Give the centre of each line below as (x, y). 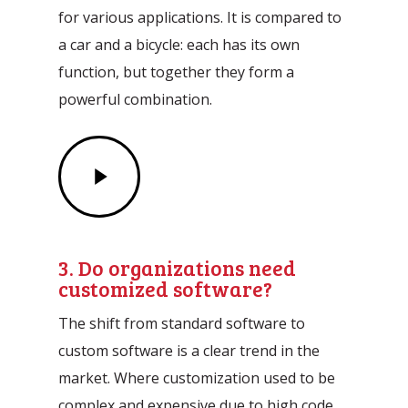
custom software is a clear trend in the (189, 350)
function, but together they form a (177, 72)
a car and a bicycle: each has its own (179, 45)
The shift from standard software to (182, 323)
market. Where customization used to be (197, 377)
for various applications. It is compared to (200, 18)
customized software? (166, 289)
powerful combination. (136, 100)
